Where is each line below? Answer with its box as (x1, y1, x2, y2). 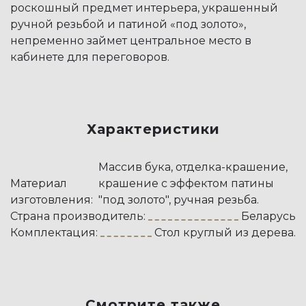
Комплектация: (10, 225, 98, 239)
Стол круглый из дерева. (154, 225, 296, 239)
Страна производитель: (10, 209, 145, 223)
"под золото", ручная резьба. (98, 193, 259, 206)
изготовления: (10, 193, 93, 206)
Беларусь (241, 209, 296, 223)
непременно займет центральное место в (10, 33, 251, 47)
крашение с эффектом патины (98, 176, 274, 190)
